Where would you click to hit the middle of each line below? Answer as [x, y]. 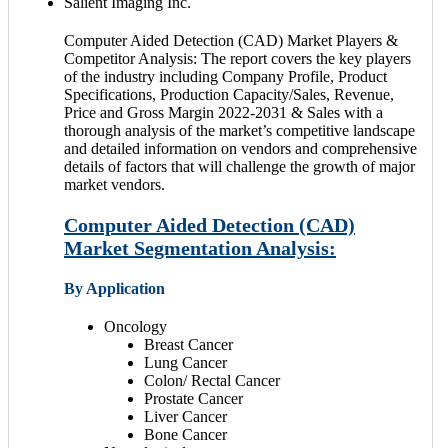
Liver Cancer [185, 416]
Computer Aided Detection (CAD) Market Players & [231, 40]
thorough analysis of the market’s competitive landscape [239, 130]
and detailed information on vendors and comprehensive [240, 148]
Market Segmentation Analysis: [200, 247]
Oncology [135, 326]
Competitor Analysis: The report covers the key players [237, 58]
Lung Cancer [185, 362]
